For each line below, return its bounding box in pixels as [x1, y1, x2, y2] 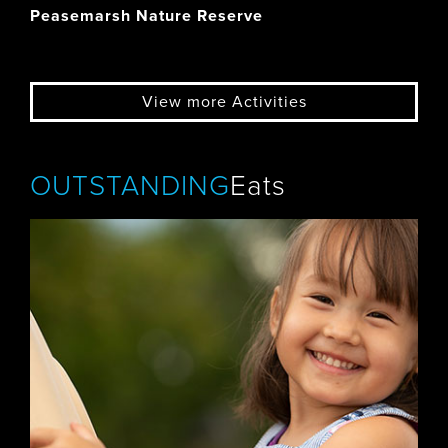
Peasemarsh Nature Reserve [30, 6, 263, 26]
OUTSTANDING [30, 169, 230, 203]
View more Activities [141, 92, 307, 112]
